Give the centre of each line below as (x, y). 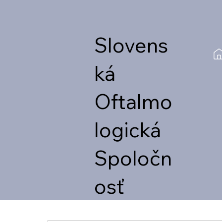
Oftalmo (133, 102)
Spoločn (133, 158)
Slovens (131, 45)
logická (127, 130)
